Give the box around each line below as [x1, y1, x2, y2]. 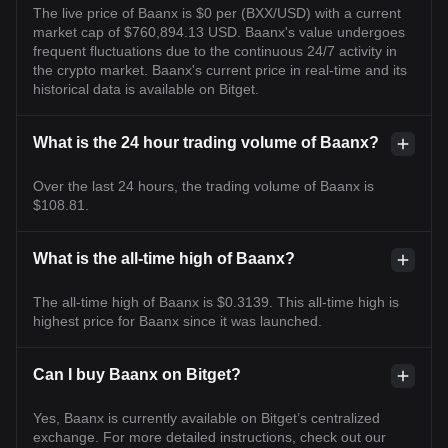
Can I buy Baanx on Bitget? [33, 365, 241, 383]
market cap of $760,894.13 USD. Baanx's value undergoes [33, 23, 405, 40]
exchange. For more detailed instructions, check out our [33, 428, 386, 445]
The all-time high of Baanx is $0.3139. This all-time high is [33, 293, 399, 310]
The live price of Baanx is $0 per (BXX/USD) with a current [33, 4, 401, 21]
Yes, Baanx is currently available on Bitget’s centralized [33, 409, 380, 426]
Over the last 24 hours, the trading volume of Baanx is [33, 177, 374, 194]
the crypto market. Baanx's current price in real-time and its [33, 61, 407, 78]
